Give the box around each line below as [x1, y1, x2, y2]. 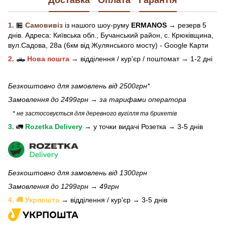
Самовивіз [25, 21, 63, 30]
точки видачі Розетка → [99, 123, 175, 131]
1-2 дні [190, 55, 212, 63]
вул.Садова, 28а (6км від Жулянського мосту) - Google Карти [8, 41, 208, 50]
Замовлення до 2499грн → [8, 95, 99, 104]
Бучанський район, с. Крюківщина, [100, 31, 213, 40]
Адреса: [25, 31, 51, 40]
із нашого [65, 21, 97, 30]
